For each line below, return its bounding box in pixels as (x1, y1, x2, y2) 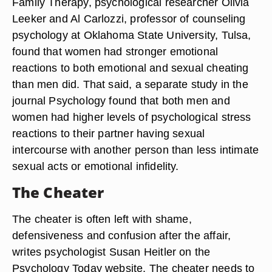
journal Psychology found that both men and (12, 94, 230, 107)
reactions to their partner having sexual (12, 127, 205, 140)
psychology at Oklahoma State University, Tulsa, (12, 29, 251, 41)
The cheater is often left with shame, (12, 212, 192, 225)
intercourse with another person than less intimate (12, 143, 259, 156)
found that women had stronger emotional (12, 45, 219, 58)
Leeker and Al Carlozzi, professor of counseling (12, 12, 246, 25)
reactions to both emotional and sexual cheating (12, 61, 249, 74)
